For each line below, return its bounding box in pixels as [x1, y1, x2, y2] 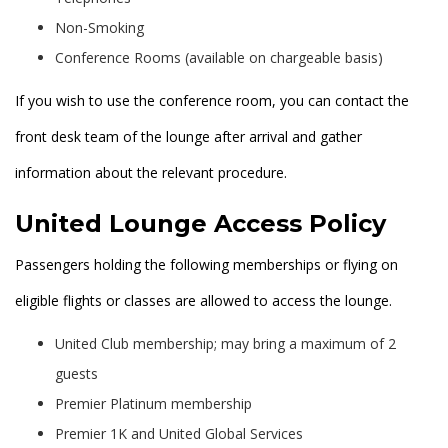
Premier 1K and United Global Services [55, 424, 303, 444]
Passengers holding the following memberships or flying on [15, 255, 398, 275]
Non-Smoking [55, 18, 144, 38]
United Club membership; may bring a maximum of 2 [55, 334, 396, 354]
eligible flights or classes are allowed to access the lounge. [15, 291, 396, 311]
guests [55, 364, 102, 384]
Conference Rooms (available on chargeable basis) [55, 48, 383, 68]
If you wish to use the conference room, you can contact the [15, 91, 409, 111]
